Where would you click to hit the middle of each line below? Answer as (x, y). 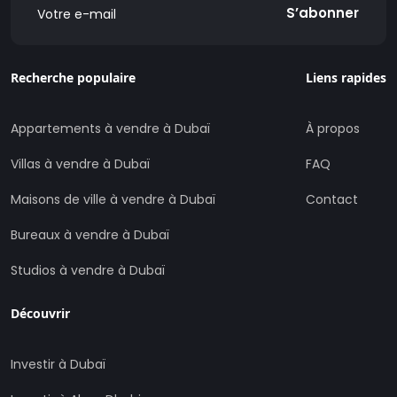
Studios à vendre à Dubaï (88, 270)
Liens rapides (346, 78)
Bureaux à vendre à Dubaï (90, 235)
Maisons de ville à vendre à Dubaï (113, 199)
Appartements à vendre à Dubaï (110, 128)
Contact (332, 199)
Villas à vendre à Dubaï (80, 164)
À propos (333, 128)
